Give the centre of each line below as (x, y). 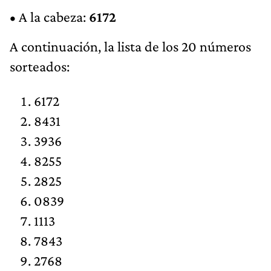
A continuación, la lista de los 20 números (130, 46)
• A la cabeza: (49, 16)
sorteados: (40, 66)
